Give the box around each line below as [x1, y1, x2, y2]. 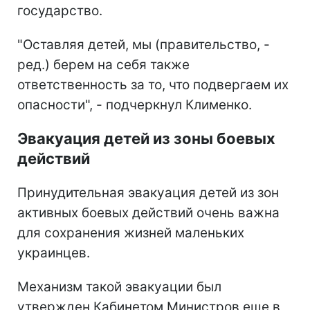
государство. [17, 3, 102, 19]
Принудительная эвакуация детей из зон [17, 185, 279, 201]
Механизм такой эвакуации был [17, 279, 221, 295]
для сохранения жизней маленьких [17, 225, 244, 241]
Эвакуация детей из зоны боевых [17, 129, 275, 148]
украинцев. [17, 245, 90, 262]
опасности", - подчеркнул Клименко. [17, 97, 252, 113]
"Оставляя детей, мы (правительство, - [17, 37, 270, 53]
